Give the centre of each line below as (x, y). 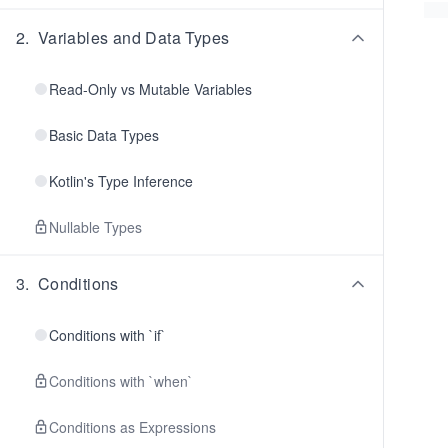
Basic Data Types (104, 135)
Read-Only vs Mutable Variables (150, 89)
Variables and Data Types (133, 37)
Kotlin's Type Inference (121, 181)
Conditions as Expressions (132, 427)
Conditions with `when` (121, 381)
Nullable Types (95, 227)
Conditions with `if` (107, 335)
